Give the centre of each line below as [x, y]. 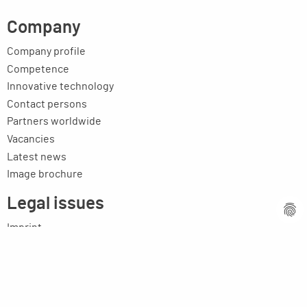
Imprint [24, 227]
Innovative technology [60, 87]
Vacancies [31, 139]
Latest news [37, 157]
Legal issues [56, 203]
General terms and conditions [78, 262]
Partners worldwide [54, 122]
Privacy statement [50, 245]
